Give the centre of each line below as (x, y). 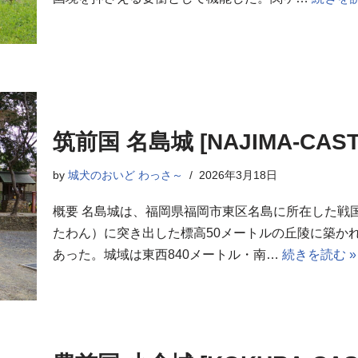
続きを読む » (319, 255)
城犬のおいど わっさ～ (125, 175)
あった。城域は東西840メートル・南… (167, 255)
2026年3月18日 (238, 175)
